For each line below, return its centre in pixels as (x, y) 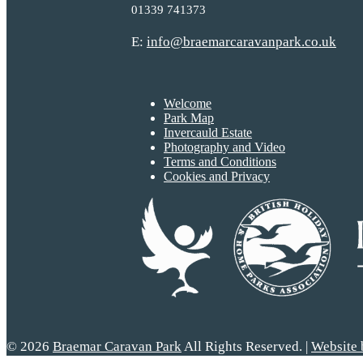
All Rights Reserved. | (246, 346)
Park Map (189, 118)
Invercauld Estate (208, 132)
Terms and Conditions (220, 162)
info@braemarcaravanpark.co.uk (241, 42)
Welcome (188, 103)
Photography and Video (224, 147)
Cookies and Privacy (217, 176)
